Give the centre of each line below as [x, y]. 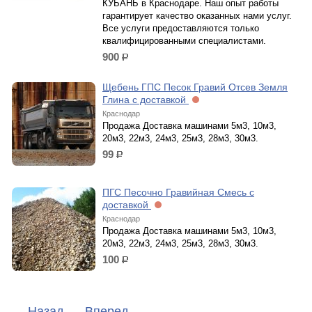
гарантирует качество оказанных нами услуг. [197, 16]
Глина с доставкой [146, 100]
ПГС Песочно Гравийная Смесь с [178, 192]
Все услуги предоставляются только [181, 28]
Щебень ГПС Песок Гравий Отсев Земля [195, 87]
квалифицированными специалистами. [184, 41]
